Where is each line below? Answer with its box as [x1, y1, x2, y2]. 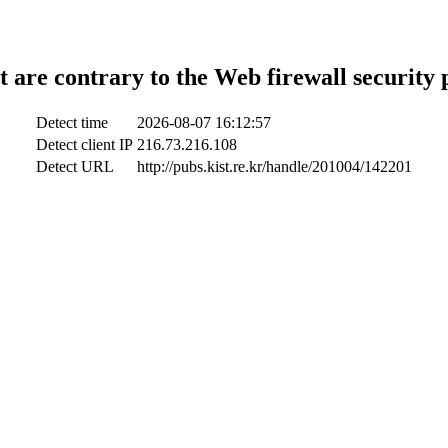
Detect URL [36, 157, 114, 175]
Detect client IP [36, 135, 133, 153]
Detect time [36, 113, 108, 131]
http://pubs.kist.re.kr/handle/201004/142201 [137, 157, 412, 175]
